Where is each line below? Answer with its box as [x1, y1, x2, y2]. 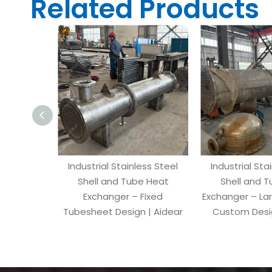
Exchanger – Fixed [83, 190, 163, 203]
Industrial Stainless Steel [68, 160, 178, 172]
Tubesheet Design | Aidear [63, 205, 183, 218]
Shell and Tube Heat [77, 175, 169, 188]
